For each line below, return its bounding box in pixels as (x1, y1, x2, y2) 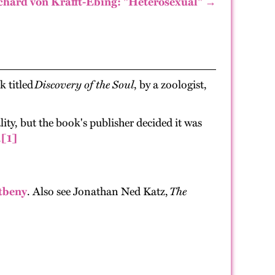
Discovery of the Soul (34, 78, 134, 91)
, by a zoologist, (134, 78, 207, 91)
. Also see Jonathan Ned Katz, (27, 185, 169, 198)
